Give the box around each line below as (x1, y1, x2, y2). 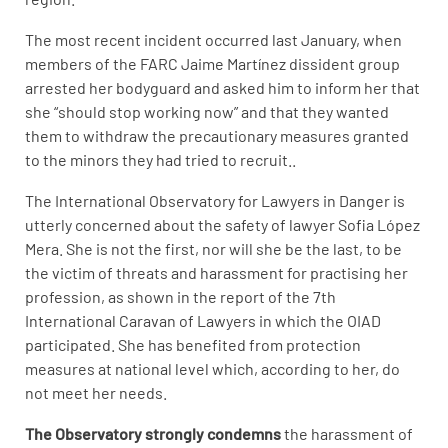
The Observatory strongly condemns (25, 423, 284, 443)
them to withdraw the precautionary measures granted (25, 125, 409, 145)
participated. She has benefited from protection (25, 334, 361, 354)
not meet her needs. (25, 382, 167, 402)
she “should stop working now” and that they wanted (25, 101, 389, 121)
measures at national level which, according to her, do (25, 358, 400, 378)
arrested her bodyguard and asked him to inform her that (25, 77, 420, 97)
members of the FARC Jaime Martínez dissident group (25, 53, 400, 73)
